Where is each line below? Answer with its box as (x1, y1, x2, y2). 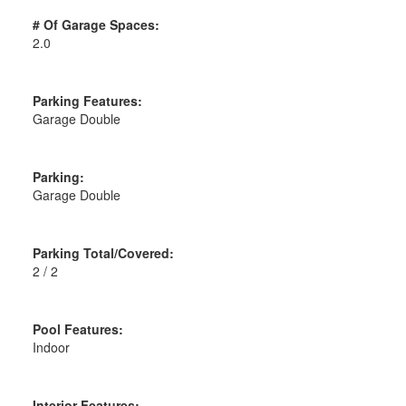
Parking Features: (32, 91, 142, 110)
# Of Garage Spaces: (32, 14, 159, 34)
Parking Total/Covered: (32, 243, 174, 262)
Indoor (32, 337, 70, 356)
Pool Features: (32, 319, 123, 338)
